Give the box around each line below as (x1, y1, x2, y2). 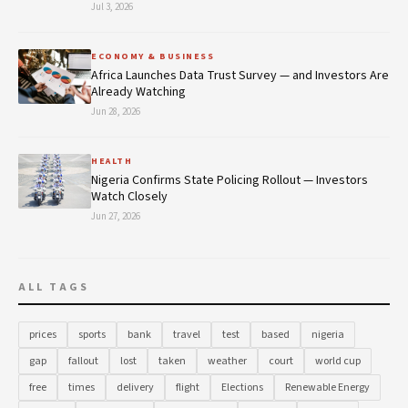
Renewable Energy (285, 380, 370, 396)
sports (78, 327, 106, 343)
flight (176, 380, 199, 396)
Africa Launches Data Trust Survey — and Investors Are (91, 66, 389, 86)
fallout (68, 353, 98, 370)
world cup (315, 353, 361, 370)
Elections (221, 380, 263, 396)
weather (208, 353, 247, 370)
